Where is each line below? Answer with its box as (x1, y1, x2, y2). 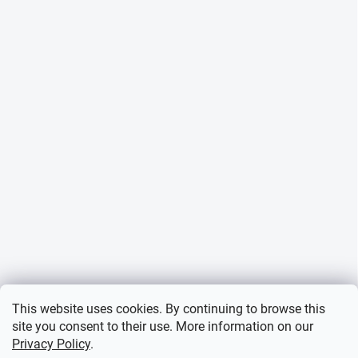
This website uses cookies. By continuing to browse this (12, 301, 325, 316)
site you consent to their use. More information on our (12, 319, 313, 334)
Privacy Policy (12, 336, 90, 352)
